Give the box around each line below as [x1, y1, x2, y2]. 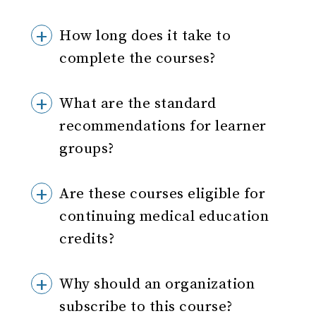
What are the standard [59, 95, 217, 113]
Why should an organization [59, 275, 255, 293]
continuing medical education [59, 207, 269, 226]
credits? [59, 230, 115, 248]
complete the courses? [59, 49, 216, 68]
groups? [59, 140, 114, 158]
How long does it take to [59, 27, 231, 45]
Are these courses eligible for [59, 185, 266, 203]
